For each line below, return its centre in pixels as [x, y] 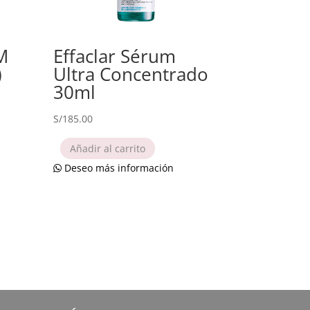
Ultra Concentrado [130, 74]
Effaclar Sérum [114, 56]
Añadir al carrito [107, 148]
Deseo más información [117, 168]
